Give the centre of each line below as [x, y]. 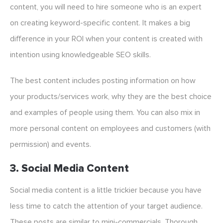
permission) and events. [51, 145]
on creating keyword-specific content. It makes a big [100, 23]
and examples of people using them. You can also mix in [105, 113]
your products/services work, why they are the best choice [111, 97]
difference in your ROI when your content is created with [106, 39]
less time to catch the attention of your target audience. [106, 206]
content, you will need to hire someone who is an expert [106, 7]
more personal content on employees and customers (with [110, 129]
